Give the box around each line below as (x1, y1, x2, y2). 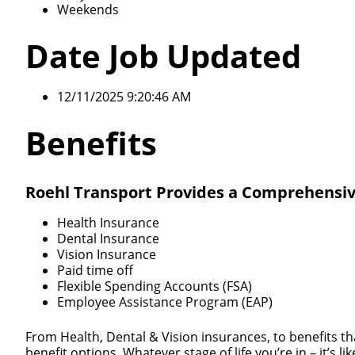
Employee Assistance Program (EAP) (57, 293, 273, 311)
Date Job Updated (25, 34, 301, 78)
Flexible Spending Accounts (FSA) (57, 277, 252, 295)
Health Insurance (57, 214, 159, 231)
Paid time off (57, 261, 133, 279)
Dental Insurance (57, 230, 159, 247)
